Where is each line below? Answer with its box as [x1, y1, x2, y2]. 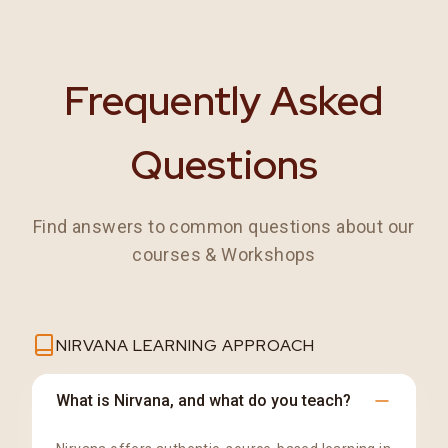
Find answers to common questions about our [33, 215, 415, 237]
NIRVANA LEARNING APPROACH [56, 334, 315, 356]
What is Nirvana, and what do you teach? [56, 390, 351, 410]
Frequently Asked [64, 73, 384, 127]
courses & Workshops [132, 243, 316, 265]
